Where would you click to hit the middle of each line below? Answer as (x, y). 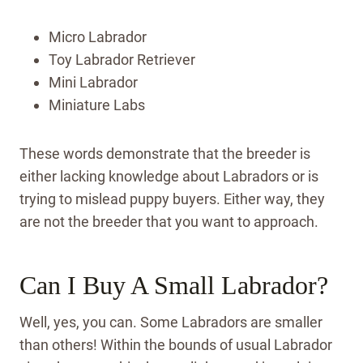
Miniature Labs (97, 105)
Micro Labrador (98, 36)
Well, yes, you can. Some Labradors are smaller (171, 322)
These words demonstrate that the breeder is (165, 153)
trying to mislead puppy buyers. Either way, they (172, 199)
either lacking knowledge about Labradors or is (169, 176)
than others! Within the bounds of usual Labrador (176, 344)
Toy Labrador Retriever (122, 59)
